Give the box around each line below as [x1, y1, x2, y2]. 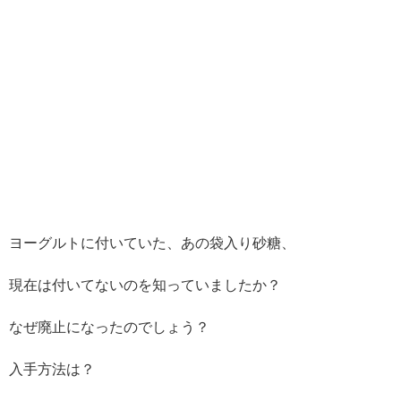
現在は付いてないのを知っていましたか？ [9, 277, 281, 293]
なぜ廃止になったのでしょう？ [9, 320, 209, 336]
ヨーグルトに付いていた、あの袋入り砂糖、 [9, 235, 295, 251]
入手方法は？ [9, 362, 95, 378]
